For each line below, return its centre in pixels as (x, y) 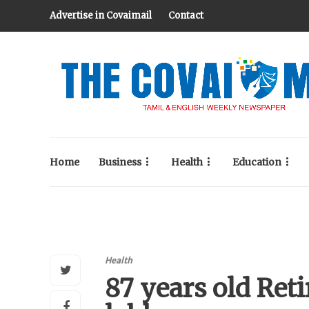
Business (120, 162)
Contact (186, 16)
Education (257, 162)
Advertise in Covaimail (101, 16)
